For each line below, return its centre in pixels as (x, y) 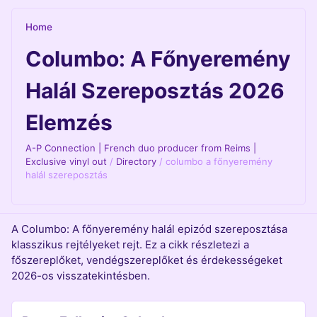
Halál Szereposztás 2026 (155, 90)
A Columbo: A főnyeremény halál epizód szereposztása (149, 229)
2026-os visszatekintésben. (81, 276)
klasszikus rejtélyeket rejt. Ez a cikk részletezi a (130, 245)
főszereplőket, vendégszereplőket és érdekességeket (147, 260)
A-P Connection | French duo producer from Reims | (141, 148)
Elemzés (69, 122)
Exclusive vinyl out (67, 161)
